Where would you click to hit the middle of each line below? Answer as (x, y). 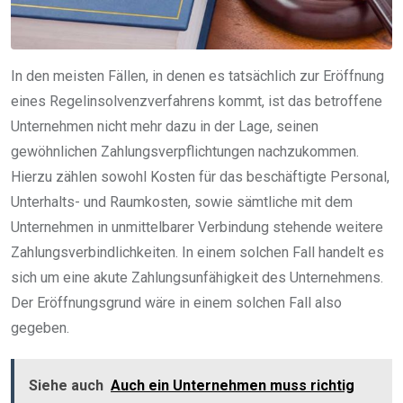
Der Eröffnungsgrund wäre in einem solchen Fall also (176, 303)
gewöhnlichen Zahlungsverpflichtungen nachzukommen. (185, 152)
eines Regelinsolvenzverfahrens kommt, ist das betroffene (197, 102)
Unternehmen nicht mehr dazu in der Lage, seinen (165, 127)
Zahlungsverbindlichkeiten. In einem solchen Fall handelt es (197, 253)
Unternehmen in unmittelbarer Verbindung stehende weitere (197, 228)
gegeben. (40, 328)
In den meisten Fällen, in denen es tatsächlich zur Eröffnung (197, 76)
